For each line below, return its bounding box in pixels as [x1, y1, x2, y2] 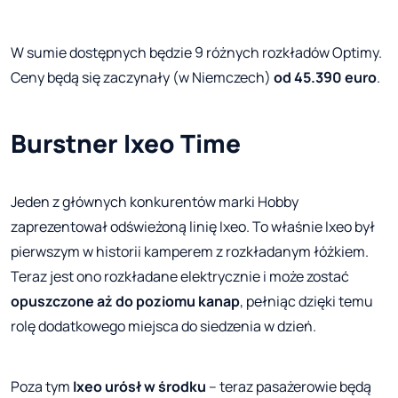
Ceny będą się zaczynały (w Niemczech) [11, 68, 274, 88]
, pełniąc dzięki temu [240, 291, 373, 312]
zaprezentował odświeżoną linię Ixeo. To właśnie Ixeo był [11, 217, 375, 237]
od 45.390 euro [274, 68, 377, 88]
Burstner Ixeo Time [11, 126, 241, 161]
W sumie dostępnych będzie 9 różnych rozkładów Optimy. [11, 43, 382, 63]
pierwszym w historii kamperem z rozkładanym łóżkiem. [11, 242, 369, 262]
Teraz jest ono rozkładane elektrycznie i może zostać [11, 267, 349, 287]
